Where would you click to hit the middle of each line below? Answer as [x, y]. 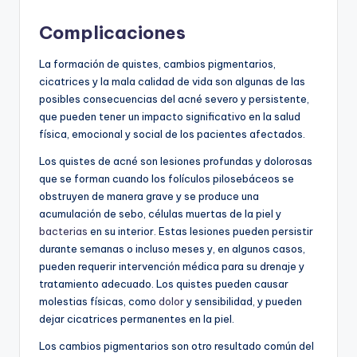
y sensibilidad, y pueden [243, 302]
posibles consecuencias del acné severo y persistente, [174, 99]
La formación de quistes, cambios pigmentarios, [157, 64]
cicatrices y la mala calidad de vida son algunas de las [172, 82]
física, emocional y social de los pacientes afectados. [172, 134]
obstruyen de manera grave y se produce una [149, 196]
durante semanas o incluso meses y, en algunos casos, [172, 249]
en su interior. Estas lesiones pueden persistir [200, 231]
